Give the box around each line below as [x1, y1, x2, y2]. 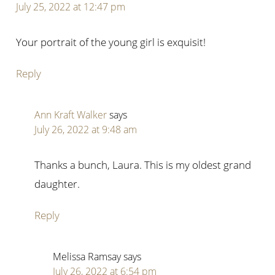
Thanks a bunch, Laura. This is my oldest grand [34, 158, 252, 172]
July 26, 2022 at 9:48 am [34, 123, 137, 137]
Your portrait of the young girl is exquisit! [16, 35, 206, 50]
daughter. [34, 177, 80, 192]
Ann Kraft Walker [34, 108, 107, 122]
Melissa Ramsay [53, 250, 122, 264]
